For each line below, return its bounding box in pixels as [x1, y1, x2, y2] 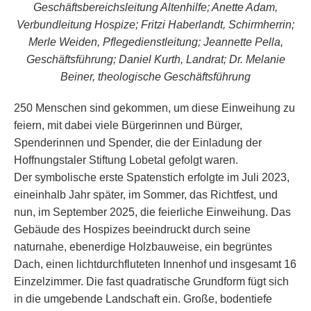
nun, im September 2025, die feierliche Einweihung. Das [14, 206, 291, 218]
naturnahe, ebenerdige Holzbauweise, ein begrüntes [14, 241, 272, 253]
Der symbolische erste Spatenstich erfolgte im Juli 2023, [14, 171, 289, 183]
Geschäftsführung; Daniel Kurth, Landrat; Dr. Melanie [26, 53, 285, 65]
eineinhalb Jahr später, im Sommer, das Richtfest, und [14, 189, 278, 201]
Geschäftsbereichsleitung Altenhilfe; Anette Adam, [33, 1, 278, 13]
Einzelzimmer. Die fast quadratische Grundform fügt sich [14, 276, 289, 287]
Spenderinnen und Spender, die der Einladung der [14, 137, 262, 149]
